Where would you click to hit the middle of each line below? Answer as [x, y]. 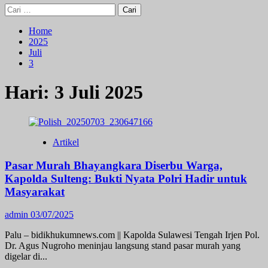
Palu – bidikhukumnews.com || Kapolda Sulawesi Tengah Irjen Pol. [132, 235]
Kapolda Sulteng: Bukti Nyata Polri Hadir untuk [126, 178]
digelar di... [26, 257]
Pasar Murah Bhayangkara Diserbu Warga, [114, 165]
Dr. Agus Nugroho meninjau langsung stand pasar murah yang [123, 246]
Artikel [66, 142]
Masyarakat [35, 191]
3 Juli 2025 [99, 92]
